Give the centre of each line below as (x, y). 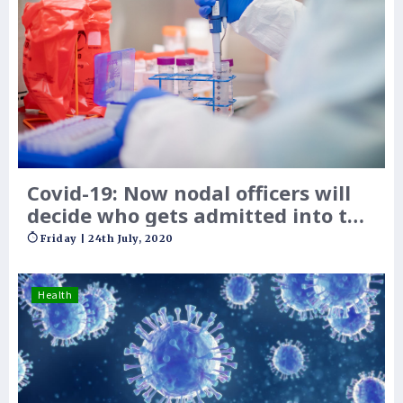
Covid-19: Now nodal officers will (189, 192)
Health (55, 294)
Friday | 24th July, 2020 (107, 238)
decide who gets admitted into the (200, 215)
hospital (68, 237)
